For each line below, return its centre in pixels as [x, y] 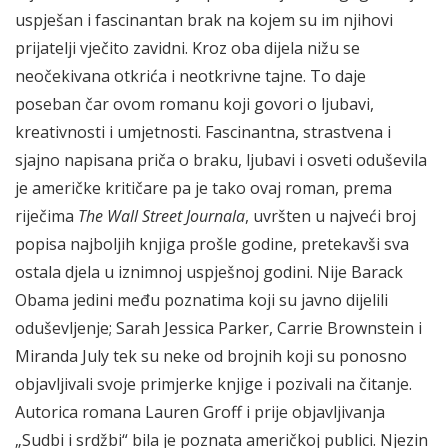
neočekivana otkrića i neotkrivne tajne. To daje [190, 75]
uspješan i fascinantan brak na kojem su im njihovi [204, 19]
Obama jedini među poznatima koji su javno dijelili [201, 299]
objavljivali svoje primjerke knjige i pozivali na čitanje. [213, 383]
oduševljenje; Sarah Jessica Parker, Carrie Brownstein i [218, 327]
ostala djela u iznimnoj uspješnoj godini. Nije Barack [209, 271]
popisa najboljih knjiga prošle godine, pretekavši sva [212, 243]
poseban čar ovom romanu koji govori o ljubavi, [194, 103]
